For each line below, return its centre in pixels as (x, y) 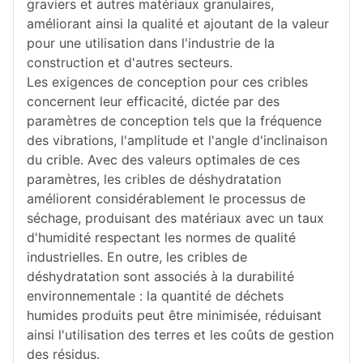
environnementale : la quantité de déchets (155, 296)
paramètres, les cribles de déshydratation (154, 179)
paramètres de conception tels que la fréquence (174, 121)
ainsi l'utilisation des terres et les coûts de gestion (180, 335)
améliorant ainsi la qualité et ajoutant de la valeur (178, 23)
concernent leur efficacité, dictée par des (153, 101)
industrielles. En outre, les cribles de (137, 257)
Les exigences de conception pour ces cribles (167, 82)
